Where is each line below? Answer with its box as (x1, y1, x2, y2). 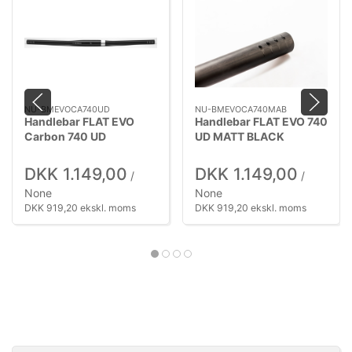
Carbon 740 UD (24, 129, 106, 143)
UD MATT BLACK (195, 129, 284, 143)
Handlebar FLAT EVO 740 (195, 114, 328, 128)
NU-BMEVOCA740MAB (195, 103, 287, 115)
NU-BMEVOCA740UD (24, 103, 110, 115)
